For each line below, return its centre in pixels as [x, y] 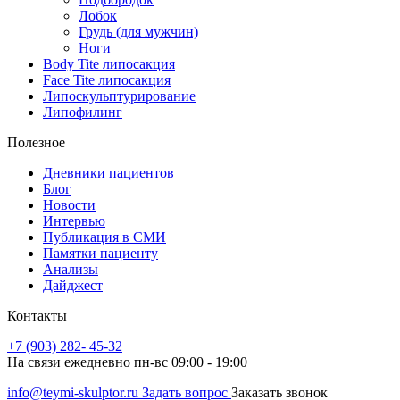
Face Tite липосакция [107, 79]
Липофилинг [83, 112]
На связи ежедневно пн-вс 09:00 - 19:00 [127, 362]
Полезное [36, 142]
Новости [69, 204]
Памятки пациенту [100, 253]
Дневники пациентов [108, 172]
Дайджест [73, 285]
